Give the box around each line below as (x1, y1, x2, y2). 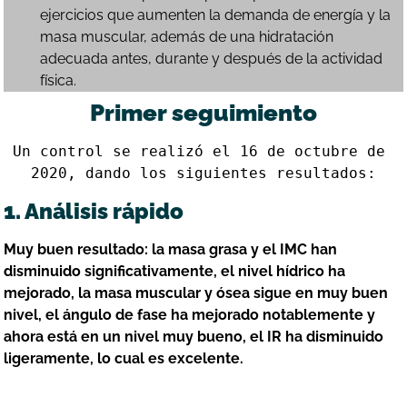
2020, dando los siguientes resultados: (31, 164, 376, 183)
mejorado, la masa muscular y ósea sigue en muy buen (4, 284, 389, 303)
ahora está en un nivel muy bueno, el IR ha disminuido (4, 328, 384, 346)
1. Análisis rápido (4, 198, 184, 225)
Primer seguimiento (90, 99, 317, 127)
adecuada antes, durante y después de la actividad (40, 50, 383, 68)
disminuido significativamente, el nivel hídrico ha (4, 263, 346, 281)
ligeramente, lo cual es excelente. (4, 350, 244, 368)
